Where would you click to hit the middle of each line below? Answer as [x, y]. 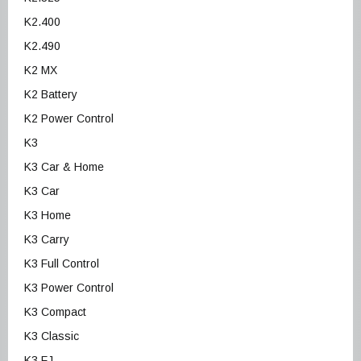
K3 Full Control [62, 264]
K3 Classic [52, 336]
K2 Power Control [69, 119]
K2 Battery [51, 95]
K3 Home [48, 216]
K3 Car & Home [64, 167]
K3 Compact [55, 312]
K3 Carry [47, 240]
